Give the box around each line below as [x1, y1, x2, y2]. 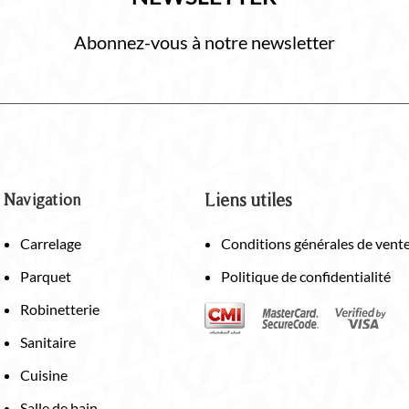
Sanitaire [20, 332, 76, 351]
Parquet [20, 267, 71, 285]
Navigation [4, 189, 81, 209]
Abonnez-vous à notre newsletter [73, 30, 335, 53]
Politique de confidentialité [221, 267, 391, 285]
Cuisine [20, 365, 68, 383]
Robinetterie [20, 299, 100, 318]
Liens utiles [204, 189, 292, 210]
